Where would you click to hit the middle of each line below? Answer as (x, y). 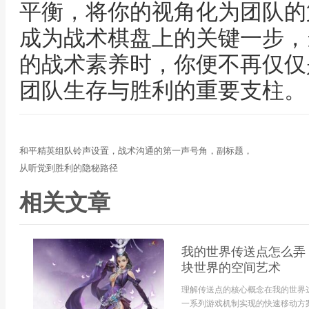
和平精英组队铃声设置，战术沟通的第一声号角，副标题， (136, 151)
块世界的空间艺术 (231, 268)
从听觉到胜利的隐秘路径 (69, 168)
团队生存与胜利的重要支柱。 (163, 90)
